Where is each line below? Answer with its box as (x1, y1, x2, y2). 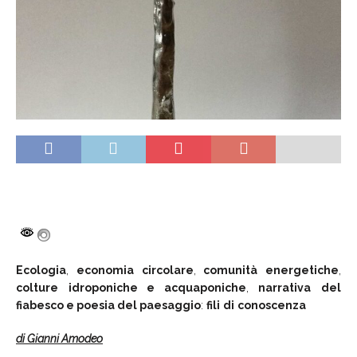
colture (16, 280, 58, 294)
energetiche (265, 263, 339, 277)
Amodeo (61, 331, 103, 345)
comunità (203, 263, 258, 277)
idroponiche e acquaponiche (68, 280, 246, 294)
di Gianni (16, 331, 59, 345)
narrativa (258, 280, 312, 294)
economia (76, 263, 134, 277)
